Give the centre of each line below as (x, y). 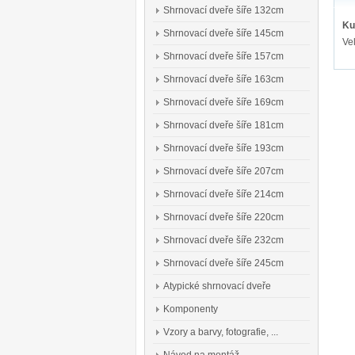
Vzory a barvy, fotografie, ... (221, 332)
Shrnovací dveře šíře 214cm (223, 194)
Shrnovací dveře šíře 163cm (223, 79)
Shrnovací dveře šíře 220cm (223, 217)
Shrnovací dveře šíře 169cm (223, 102)
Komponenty (191, 309)
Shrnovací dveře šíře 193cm (223, 148)
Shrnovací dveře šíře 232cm (223, 240)
